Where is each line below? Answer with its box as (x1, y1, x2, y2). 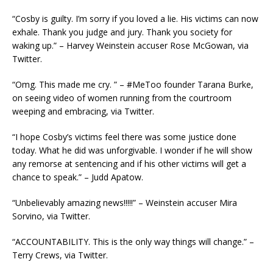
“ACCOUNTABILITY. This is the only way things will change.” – (12, 236, 254, 248)
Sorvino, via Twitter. (12, 210, 90, 222)
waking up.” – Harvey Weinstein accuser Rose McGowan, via (12, 40, 249, 52)
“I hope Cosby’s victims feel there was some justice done (12, 131, 236, 143)
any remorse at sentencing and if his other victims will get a (12, 158, 246, 170)
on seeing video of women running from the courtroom (12, 92, 232, 104)
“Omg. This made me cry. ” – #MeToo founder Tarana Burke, (12, 79, 253, 91)
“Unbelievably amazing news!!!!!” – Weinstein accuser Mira (12, 197, 237, 209)
